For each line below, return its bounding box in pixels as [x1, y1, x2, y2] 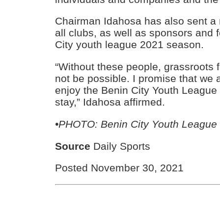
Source [55, 140, 91, 152]
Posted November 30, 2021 [55, 162, 184, 174]
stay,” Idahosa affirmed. [55, 96, 165, 108]
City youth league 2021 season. [55, 39, 204, 51]
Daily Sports [90, 140, 151, 152]
